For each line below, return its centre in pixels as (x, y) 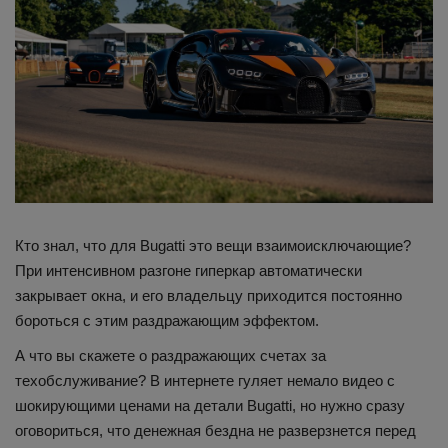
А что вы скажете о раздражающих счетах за (170, 356)
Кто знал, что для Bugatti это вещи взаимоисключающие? (213, 246)
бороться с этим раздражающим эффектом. (167, 321)
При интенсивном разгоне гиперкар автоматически (188, 271)
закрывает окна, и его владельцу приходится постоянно (208, 296)
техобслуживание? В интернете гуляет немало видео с (205, 381)
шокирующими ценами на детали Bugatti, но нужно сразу (210, 406)
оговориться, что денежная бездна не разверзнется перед (215, 431)
